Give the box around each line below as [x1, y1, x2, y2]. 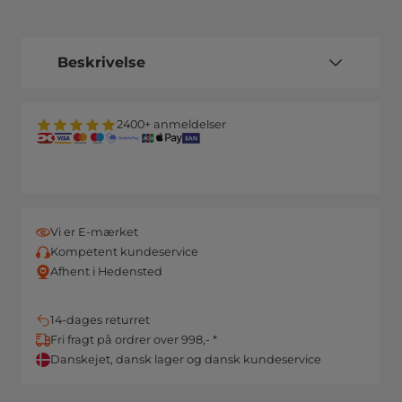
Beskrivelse [57, 54, 145, 72]
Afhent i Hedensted [50, 265, 162, 279]
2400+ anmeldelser [117, 118, 226, 132]
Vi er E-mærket [50, 225, 138, 240]
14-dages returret [50, 313, 150, 328]
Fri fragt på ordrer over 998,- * [50, 333, 217, 347]
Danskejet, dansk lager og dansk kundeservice [50, 353, 321, 367]
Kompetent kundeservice [50, 245, 198, 259]
